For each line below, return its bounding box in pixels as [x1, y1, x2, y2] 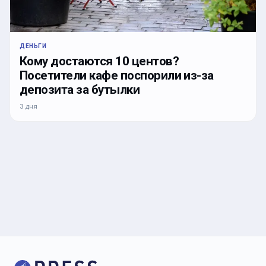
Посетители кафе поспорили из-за [20, 68, 214, 83]
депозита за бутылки [20, 83, 140, 97]
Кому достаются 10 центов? [20, 54, 179, 69]
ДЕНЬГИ [20, 42, 47, 50]
